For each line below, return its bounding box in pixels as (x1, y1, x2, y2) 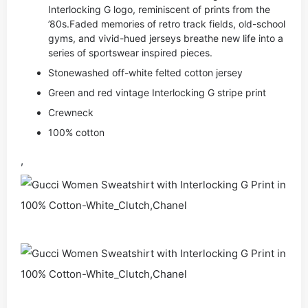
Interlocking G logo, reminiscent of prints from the (48, 3, 270, 15)
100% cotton (48, 126, 104, 138)
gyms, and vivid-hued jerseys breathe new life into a (48, 32, 283, 44)
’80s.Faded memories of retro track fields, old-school (48, 18, 285, 30)
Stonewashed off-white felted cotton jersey (48, 67, 243, 78)
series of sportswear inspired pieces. (48, 47, 212, 58)
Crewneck (48, 107, 93, 118)
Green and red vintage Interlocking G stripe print (48, 87, 266, 98)
